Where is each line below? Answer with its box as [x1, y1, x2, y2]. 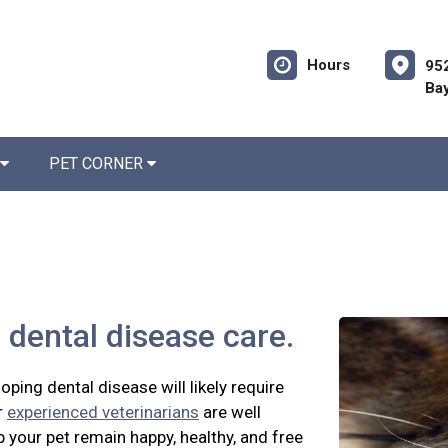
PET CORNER [49, 154, 147, 173]
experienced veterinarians [7, 402, 199, 422]
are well [199, 402, 261, 422]
